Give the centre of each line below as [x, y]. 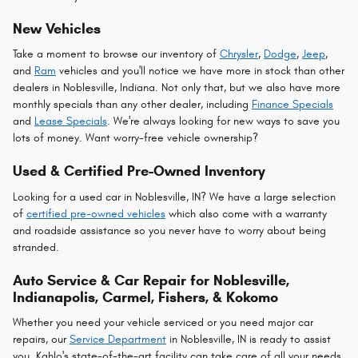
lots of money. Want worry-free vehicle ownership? [135, 138]
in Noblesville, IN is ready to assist [249, 339]
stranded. [38, 247]
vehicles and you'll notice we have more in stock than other [200, 71]
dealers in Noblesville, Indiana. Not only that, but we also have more [177, 88]
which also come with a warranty [246, 213]
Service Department [118, 339]
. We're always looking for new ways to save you [223, 121]
